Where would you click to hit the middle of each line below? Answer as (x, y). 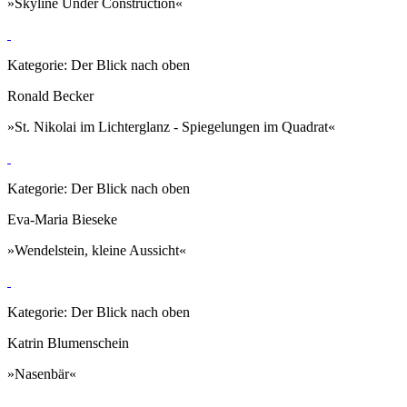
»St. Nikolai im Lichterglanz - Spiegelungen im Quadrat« (171, 126)
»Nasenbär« (42, 373)
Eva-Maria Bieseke (62, 219)
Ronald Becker (50, 95)
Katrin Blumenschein (68, 342)
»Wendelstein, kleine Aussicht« (97, 250)
